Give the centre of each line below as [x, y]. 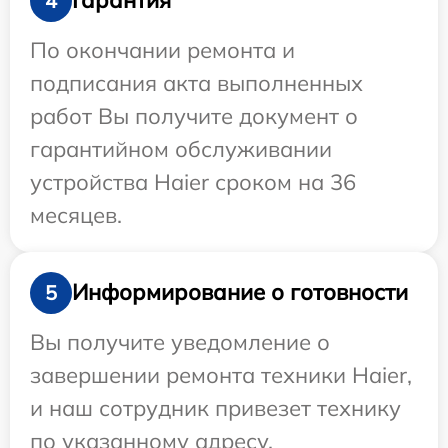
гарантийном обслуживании [181, 148]
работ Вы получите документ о [194, 115]
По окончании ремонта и [162, 49]
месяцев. [76, 214]
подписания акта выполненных [196, 82]
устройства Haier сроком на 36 [193, 181]
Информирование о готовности [240, 292]
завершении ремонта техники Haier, [221, 374]
